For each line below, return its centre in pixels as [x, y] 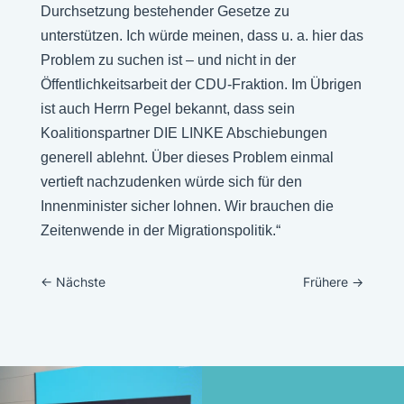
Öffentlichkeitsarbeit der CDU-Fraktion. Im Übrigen [201, 84]
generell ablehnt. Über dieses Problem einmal [187, 157]
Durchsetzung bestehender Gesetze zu [165, 11]
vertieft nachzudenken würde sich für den [171, 182]
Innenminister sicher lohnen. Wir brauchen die [187, 206]
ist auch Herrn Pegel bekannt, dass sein [167, 109]
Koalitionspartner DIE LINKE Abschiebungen [184, 133]
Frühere [326, 282]
